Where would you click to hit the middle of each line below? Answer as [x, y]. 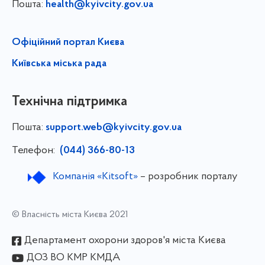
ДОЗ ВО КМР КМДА [73, 258]
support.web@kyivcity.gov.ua [114, 128]
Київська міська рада [59, 64]
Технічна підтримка [70, 102]
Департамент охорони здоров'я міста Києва [125, 241]
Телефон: [35, 151]
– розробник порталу [188, 177]
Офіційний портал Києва [68, 43]
